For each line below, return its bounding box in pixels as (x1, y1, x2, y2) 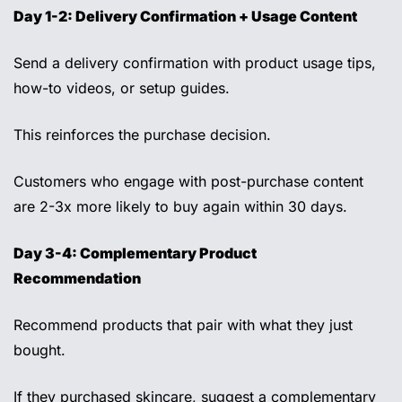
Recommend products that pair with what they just (13, 316, 353, 335)
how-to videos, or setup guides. (13, 79, 234, 98)
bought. (13, 341, 70, 360)
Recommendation (13, 269, 144, 288)
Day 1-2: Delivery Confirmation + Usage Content (13, 7, 357, 26)
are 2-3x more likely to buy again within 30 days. (13, 197, 352, 216)
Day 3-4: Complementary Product (13, 244, 257, 263)
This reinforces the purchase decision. (13, 126, 275, 144)
